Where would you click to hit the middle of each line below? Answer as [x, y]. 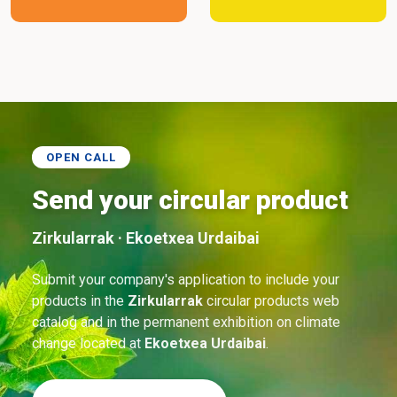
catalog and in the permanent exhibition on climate [186, 322]
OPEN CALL [81, 157]
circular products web [271, 301]
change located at [88, 343]
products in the [80, 301]
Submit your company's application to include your [186, 280]
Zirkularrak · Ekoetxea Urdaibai [146, 238]
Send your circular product [190, 200]
